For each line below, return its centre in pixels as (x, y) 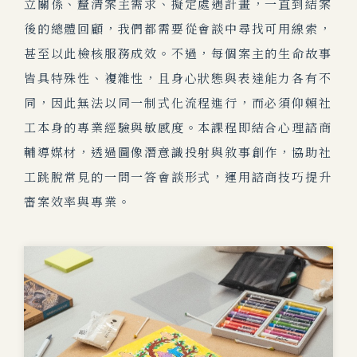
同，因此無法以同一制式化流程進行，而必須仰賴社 (178, 103)
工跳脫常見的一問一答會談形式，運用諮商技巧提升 (178, 177)
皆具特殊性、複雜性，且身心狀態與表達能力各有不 (178, 78)
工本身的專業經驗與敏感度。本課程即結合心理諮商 (178, 128)
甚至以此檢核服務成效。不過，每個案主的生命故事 (178, 54)
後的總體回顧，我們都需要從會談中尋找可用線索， (178, 29)
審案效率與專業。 (80, 202)
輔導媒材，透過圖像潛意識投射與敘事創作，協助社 (178, 153)
